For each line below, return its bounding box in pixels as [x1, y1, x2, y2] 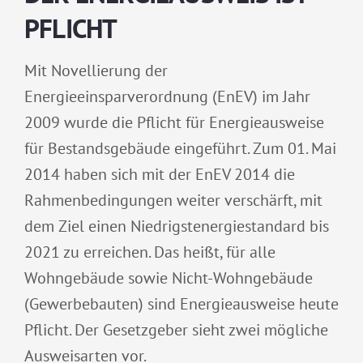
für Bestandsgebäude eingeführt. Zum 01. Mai [24, 138, 336, 160]
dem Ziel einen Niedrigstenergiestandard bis [24, 216, 329, 237]
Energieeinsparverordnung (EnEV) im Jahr [24, 86, 310, 108]
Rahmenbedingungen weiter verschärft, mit [24, 190, 322, 211]
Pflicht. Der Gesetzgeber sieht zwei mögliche [24, 319, 328, 341]
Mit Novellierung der [24, 60, 168, 82]
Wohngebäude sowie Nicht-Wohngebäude [24, 267, 313, 289]
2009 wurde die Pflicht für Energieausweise [24, 112, 324, 134]
